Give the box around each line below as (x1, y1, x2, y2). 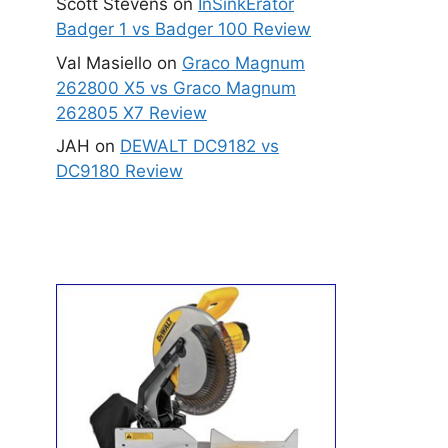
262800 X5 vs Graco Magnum (56, 77, 296, 98)
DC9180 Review (56, 161, 183, 182)
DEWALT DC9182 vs (120, 136, 279, 157)
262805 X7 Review (56, 102, 207, 123)
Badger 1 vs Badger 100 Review (56, 19, 311, 40)
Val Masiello (56, 52, 152, 73)
